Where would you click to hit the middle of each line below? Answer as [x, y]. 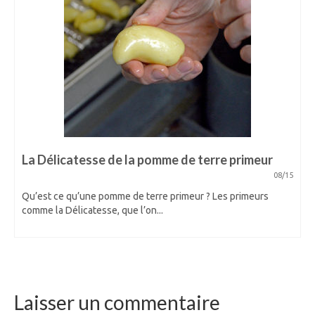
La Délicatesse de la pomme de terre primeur [147, 160]
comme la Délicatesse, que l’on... [92, 210]
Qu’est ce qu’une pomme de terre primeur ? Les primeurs [145, 196]
